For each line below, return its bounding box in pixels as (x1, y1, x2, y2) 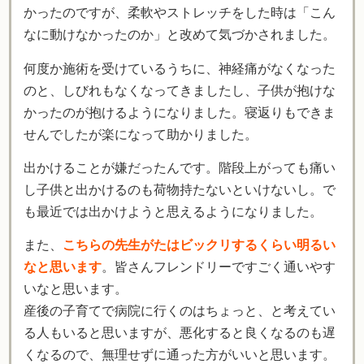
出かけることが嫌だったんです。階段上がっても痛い (24, 161, 336, 175)
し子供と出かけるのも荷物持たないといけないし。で (24, 183, 336, 197)
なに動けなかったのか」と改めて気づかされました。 (24, 28, 336, 42)
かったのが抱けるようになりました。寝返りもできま (24, 105, 336, 119)
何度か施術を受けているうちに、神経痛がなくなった (24, 61, 336, 76)
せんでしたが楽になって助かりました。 (24, 127, 258, 141)
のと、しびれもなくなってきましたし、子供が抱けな (24, 83, 336, 97)
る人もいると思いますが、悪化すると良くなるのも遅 (24, 326, 336, 340)
